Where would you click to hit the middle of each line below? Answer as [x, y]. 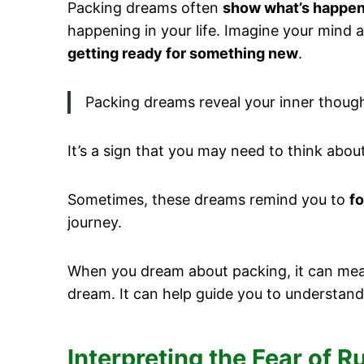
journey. [95, 222]
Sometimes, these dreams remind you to [208, 199]
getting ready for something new [183, 53]
